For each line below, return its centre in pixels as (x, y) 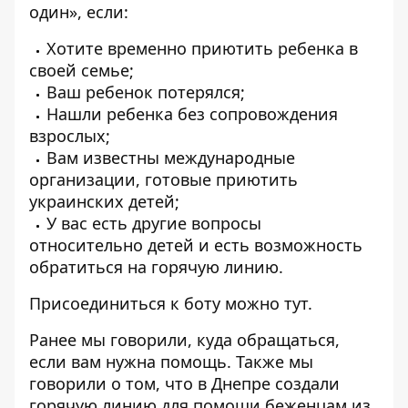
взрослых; (70, 136)
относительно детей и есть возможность (196, 245)
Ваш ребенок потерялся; (146, 92)
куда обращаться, (268, 340)
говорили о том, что (113, 383)
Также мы (272, 362)
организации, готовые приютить (163, 179)
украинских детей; (104, 201)
